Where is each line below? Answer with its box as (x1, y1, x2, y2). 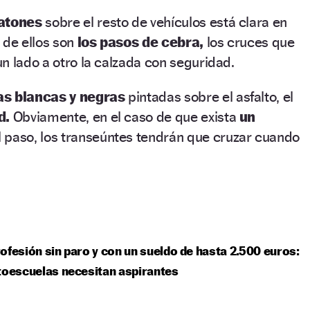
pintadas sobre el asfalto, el (128, 87, 294, 105)
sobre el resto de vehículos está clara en (45, 12, 288, 30)
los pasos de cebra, (73, 33, 203, 51)
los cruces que (203, 33, 295, 51)
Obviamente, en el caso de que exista (10, 107, 237, 125)
